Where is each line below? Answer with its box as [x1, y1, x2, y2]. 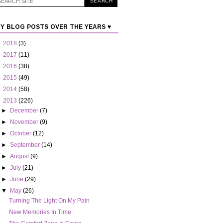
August [10, 153, 31, 160]
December [10, 107, 40, 114]
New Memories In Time [8, 209, 71, 216]
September [10, 141, 42, 149]
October [10, 130, 33, 137]
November [10, 118, 40, 126]
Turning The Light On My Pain [8, 197, 90, 205]
